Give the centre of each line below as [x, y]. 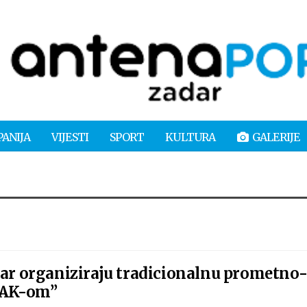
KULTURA [191, 137]
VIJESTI [70, 137]
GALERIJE [276, 137]
